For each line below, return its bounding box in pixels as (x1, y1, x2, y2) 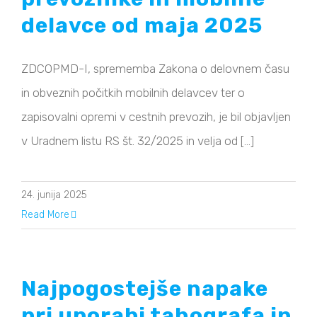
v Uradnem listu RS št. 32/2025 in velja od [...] (21, 134, 254, 149)
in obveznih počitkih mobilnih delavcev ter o (21, 86, 245, 100)
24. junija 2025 (21, 189, 87, 202)
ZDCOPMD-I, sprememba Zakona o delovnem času (21, 62, 289, 76)
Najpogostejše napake (21, 276, 268, 302)
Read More (21, 209, 69, 221)
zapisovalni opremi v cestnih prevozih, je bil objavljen (21, 110, 291, 125)
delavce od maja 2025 (21, 13, 263, 39)
